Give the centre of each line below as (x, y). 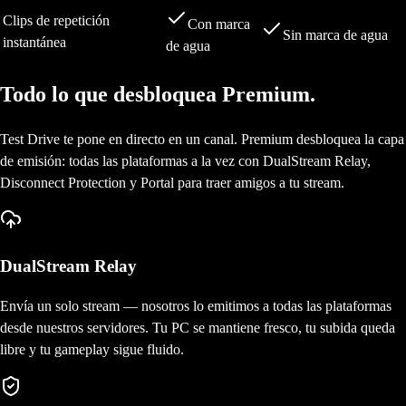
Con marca (219, 24)
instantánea (34, 43)
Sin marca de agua (335, 35)
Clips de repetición (56, 21)
